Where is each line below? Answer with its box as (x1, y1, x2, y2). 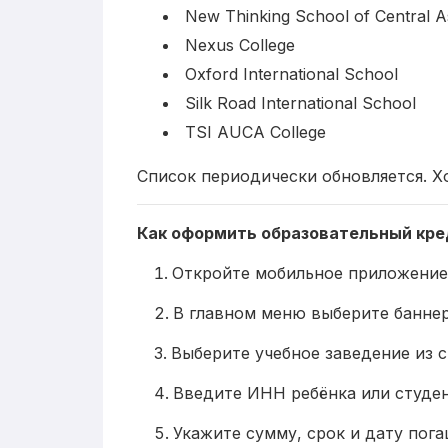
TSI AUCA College (185, 121, 326, 142)
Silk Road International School (185, 92, 416, 113)
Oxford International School (185, 63, 398, 84)
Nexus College (185, 34, 295, 55)
